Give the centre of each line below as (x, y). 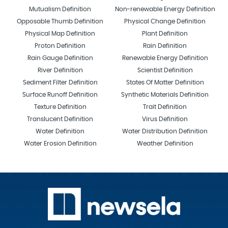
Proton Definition (60, 46)
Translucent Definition (60, 119)
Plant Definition (165, 33)
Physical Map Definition (60, 33)
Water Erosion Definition (60, 143)
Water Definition (60, 131)
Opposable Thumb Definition (60, 21)
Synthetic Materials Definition (165, 94)
